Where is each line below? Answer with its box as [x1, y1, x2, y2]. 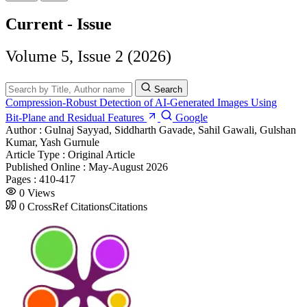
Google [173, 111, 208, 123]
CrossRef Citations [27, 200, 109, 212]
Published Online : [5, 160, 88, 173]
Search [154, 84, 182, 95]
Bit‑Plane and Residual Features [5, 111, 147, 123]
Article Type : [5, 148, 68, 160]
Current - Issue [5, 14, 112, 33]
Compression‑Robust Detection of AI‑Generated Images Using [5, 96, 277, 108]
